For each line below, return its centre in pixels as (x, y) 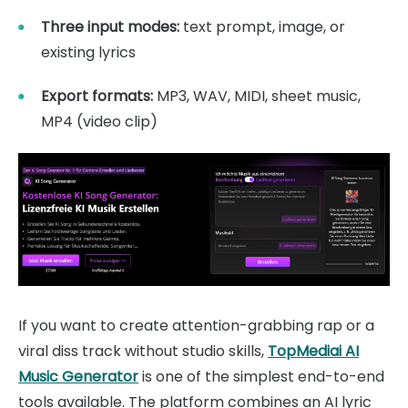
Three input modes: (110, 27)
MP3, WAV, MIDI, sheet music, (257, 96)
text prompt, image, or (262, 27)
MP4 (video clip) (99, 122)
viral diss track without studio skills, (143, 351)
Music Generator (78, 376)
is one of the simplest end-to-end (261, 376)
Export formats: (97, 96)
